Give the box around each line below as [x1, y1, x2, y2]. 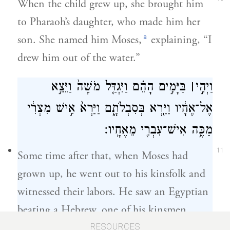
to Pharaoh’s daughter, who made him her [17, 15, 200, 29]
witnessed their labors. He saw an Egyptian [17, 185, 208, 199]
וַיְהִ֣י [195, 80, 213, 97]
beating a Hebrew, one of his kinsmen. [17, 203, 189, 217]
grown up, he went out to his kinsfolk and [17, 167, 205, 181]
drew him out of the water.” [17, 51, 140, 65]
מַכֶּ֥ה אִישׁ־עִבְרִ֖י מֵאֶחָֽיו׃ [105, 123, 213, 140]
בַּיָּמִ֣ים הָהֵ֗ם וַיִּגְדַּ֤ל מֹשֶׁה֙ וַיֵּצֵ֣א [51, 80, 190, 97]
